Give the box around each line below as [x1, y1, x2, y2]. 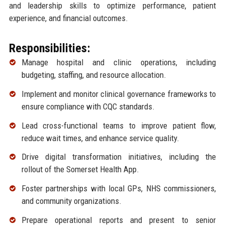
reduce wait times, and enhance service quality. [21, 133, 179, 143]
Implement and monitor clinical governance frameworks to [21, 88, 216, 99]
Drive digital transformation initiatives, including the [21, 152, 216, 162]
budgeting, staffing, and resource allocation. [21, 70, 166, 80]
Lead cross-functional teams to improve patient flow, [21, 120, 216, 131]
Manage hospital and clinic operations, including [21, 57, 216, 68]
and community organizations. [21, 196, 122, 206]
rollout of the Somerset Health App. [21, 164, 139, 175]
